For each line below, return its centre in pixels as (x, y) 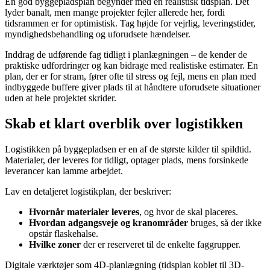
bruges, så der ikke (225, 223)
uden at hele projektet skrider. (61, 98)
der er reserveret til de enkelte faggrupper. (161, 245)
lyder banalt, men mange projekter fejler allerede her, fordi (115, 13)
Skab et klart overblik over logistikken (124, 124)
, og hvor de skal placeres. (189, 212)
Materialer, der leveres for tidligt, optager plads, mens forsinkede (127, 160)
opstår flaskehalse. (64, 234)
